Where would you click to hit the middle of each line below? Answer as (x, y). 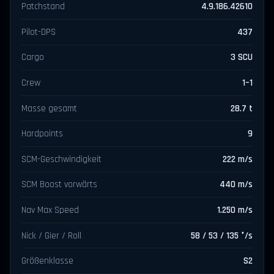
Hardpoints (43, 134)
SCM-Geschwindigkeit (62, 159)
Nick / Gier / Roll (52, 235)
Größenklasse (48, 261)
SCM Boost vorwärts (60, 185)
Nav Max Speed (50, 210)
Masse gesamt (50, 108)
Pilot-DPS (39, 32)
